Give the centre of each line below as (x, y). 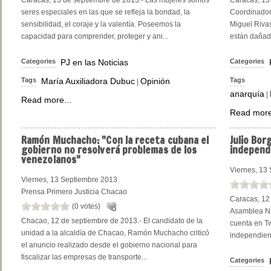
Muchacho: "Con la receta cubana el (129, 141)
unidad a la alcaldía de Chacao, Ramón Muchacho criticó (115, 233)
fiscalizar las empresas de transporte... (84, 257)
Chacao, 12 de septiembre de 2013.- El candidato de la (112, 220)
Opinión (155, 81)
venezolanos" (51, 160)
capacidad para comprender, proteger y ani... (95, 37)
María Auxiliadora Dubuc (88, 81)
